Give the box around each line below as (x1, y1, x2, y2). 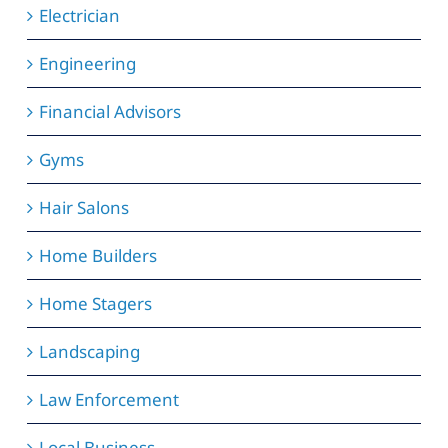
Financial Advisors (38, 100, 181, 124)
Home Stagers (38, 292, 152, 316)
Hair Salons (38, 196, 129, 220)
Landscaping (38, 340, 140, 364)
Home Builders (38, 244, 157, 268)
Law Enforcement (38, 388, 179, 412)
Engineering (38, 52, 136, 76)
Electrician (38, 4, 120, 28)
